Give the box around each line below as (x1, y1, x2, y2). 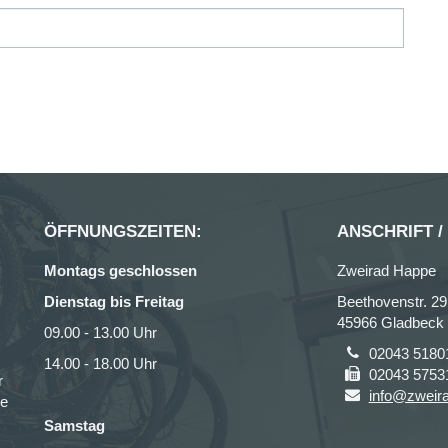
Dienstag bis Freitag (44, 293, 184, 310)
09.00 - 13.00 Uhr (44, 324, 157, 341)
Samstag (44, 417, 105, 434)
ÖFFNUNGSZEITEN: (44, 222, 202, 241)
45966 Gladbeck (336, 314, 444, 331)
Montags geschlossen (44, 262, 197, 279)
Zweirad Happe (336, 262, 436, 279)
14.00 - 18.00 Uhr (44, 355, 157, 372)
